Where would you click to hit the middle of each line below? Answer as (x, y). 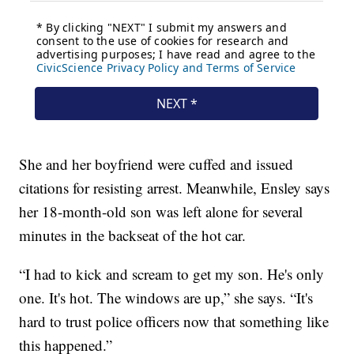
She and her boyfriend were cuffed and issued (156, 164)
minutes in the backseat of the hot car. (133, 235)
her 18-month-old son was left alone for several (161, 212)
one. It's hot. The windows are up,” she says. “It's (166, 298)
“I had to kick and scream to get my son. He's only (172, 274)
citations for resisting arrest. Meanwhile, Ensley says (175, 188)
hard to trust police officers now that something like (174, 322)
